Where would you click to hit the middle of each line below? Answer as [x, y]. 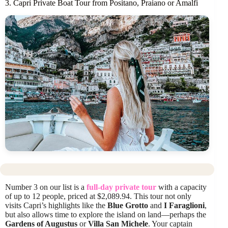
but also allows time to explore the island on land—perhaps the [106, 215]
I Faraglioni [184, 206]
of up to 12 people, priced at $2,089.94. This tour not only [98, 196]
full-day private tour [121, 187]
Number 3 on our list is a [46, 187]
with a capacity [181, 187]
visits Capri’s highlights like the [56, 206]
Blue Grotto [128, 206]
